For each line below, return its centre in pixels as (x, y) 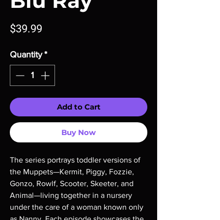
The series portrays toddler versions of (75, 160)
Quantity (26, 55)
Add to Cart (79, 107)
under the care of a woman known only (77, 207)
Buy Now (79, 132)
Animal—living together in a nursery (71, 195)
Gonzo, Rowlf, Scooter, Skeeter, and (72, 183)
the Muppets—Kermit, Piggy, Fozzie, (72, 172)
